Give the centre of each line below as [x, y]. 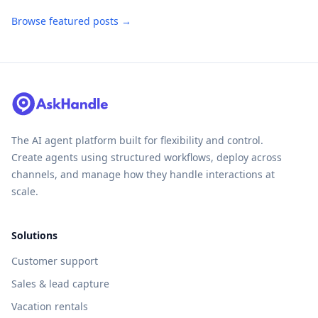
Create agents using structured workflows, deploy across [147, 157]
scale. [25, 191]
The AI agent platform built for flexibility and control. [137, 140]
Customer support [55, 261]
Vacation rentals [50, 306]
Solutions [34, 235]
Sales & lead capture [60, 283]
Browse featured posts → [71, 21]
